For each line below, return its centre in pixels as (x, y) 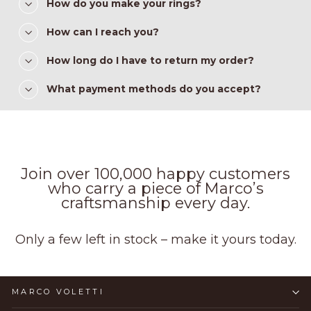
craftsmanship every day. (155, 203)
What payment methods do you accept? (154, 89)
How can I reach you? (103, 32)
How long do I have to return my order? (150, 60)
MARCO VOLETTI (58, 292)
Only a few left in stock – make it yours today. (155, 239)
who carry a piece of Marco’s (155, 188)
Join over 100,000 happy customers (155, 174)
